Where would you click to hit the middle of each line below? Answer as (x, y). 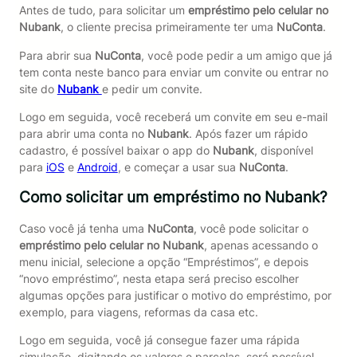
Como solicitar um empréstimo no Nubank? (173, 197)
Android (97, 167)
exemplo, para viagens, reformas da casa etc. (138, 312)
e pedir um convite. (152, 88)
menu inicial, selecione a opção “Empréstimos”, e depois (163, 262)
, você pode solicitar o (251, 228)
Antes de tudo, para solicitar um (103, 10)
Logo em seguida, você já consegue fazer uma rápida (159, 340)
